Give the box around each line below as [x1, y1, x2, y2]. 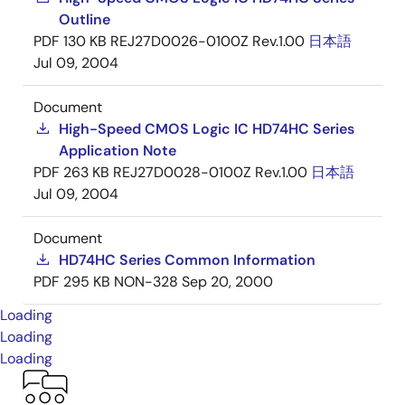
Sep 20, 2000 [182, 272, 273, 291]
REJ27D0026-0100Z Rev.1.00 [110, 32, 305, 51]
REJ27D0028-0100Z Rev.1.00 [113, 163, 307, 182]
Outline [59, 10, 110, 29]
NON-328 [114, 272, 178, 291]
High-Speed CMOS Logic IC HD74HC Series [59, 119, 354, 138]
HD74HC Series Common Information [59, 250, 316, 269]
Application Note [59, 141, 176, 160]
